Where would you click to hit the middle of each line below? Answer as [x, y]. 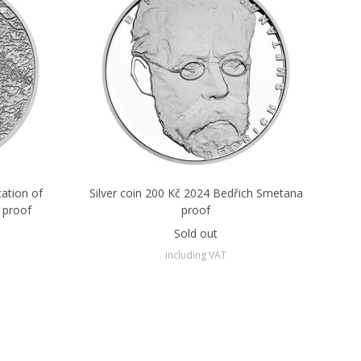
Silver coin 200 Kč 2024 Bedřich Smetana [196, 193]
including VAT [196, 255]
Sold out [196, 233]
